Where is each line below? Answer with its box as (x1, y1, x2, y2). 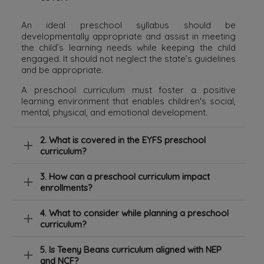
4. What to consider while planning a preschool (40, 207, 229, 219)
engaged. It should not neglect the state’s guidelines (21, 53, 236, 65)
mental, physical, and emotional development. (21, 107, 207, 118)
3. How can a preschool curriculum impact (40, 171, 210, 183)
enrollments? (40, 182, 93, 194)
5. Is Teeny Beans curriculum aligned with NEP (40, 244, 222, 256)
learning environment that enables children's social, (21, 95, 236, 107)
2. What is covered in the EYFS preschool (40, 134, 206, 146)
